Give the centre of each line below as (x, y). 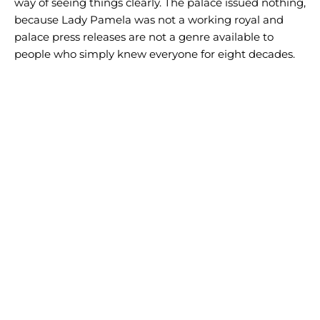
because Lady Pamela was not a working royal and (149, 20)
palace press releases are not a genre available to (144, 37)
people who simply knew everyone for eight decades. (155, 54)
